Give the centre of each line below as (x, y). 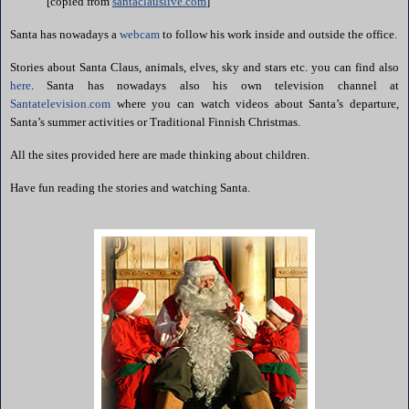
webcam (140, 35)
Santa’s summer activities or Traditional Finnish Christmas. (155, 121)
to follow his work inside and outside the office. (278, 35)
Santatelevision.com (60, 103)
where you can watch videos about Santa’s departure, (255, 103)
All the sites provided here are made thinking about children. (160, 154)
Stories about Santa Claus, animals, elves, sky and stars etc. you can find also (204, 67)
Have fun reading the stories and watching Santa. (130, 187)
